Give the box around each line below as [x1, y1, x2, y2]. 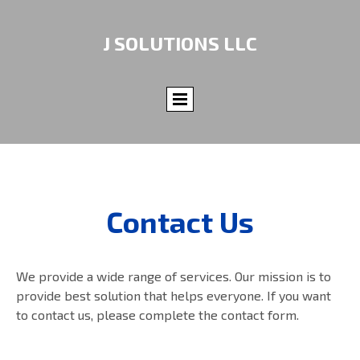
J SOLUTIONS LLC [103, 31, 257, 55]
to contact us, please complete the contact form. [16, 307, 299, 322]
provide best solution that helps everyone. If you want [16, 288, 331, 303]
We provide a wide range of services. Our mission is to [16, 268, 331, 284]
